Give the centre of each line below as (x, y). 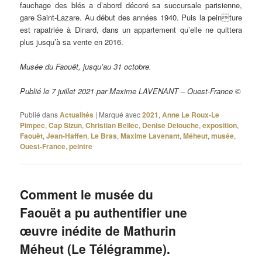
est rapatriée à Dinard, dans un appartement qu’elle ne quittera (131, 29)
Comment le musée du (87, 194)
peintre (81, 146)
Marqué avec (120, 115)
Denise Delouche (171, 125)
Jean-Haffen (67, 136)
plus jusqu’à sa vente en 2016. (72, 42)
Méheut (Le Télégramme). (95, 249)
